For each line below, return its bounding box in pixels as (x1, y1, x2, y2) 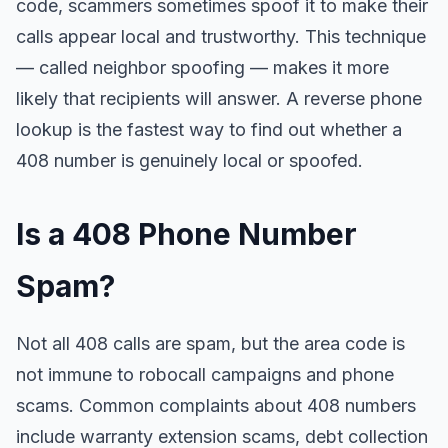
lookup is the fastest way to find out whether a (16, 119, 402, 140)
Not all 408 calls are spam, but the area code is (16, 333, 405, 354)
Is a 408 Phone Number (16, 216, 357, 252)
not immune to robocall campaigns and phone (16, 364, 394, 385)
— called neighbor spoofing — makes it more (16, 57, 389, 78)
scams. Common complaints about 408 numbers (16, 395, 416, 416)
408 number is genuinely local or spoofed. (16, 150, 363, 171)
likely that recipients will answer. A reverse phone (16, 88, 422, 109)
